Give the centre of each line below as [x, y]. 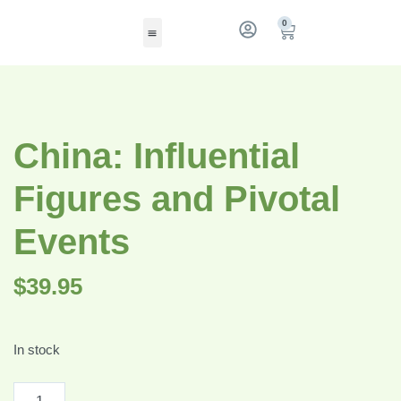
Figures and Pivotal [177, 199]
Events [72, 242]
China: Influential [157, 156]
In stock [37, 350]
